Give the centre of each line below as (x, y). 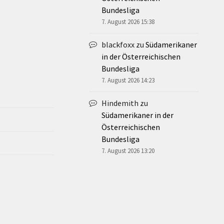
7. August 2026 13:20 (128, 150)
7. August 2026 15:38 (128, 21)
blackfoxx (118, 44)
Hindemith (120, 103)
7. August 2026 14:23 (128, 80)
